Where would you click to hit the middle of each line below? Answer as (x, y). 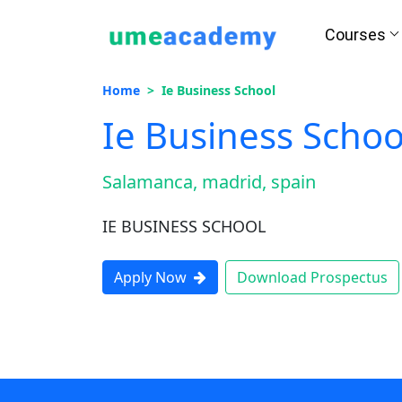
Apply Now (150, 277)
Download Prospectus (312, 277)
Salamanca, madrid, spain (209, 182)
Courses (355, 35)
